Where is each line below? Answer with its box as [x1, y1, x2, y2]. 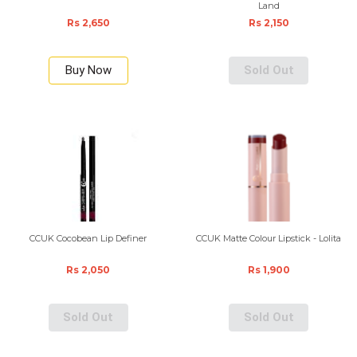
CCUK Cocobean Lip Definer [29, 233, 147, 244]
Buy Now [65, 63, 112, 77]
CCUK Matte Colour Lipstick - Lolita [196, 233, 342, 244]
